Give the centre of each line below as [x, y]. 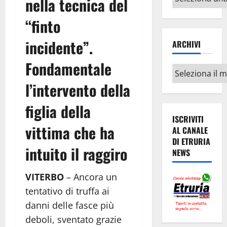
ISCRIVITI [188, 119]
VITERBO [45, 177]
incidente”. [59, 47]
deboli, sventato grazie [73, 219]
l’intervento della [78, 90]
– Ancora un [90, 177]
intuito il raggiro [76, 154]
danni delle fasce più [70, 205]
